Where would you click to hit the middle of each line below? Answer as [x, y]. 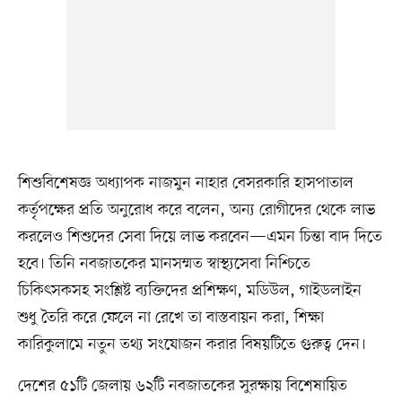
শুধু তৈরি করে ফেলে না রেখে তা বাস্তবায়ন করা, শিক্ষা [170, 318]
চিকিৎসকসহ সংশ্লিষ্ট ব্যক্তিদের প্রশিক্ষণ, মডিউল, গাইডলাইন [189, 291]
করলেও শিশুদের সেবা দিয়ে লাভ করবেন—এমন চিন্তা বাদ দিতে [200, 237]
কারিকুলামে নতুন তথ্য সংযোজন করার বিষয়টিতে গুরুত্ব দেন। [192, 345]
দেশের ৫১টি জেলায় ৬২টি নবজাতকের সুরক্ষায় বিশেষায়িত [182, 386]
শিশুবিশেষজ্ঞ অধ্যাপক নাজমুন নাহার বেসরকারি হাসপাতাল [185, 184]
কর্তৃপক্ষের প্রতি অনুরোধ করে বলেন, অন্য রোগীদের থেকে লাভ [196, 210]
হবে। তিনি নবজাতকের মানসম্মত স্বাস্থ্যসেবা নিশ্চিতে [164, 264]
